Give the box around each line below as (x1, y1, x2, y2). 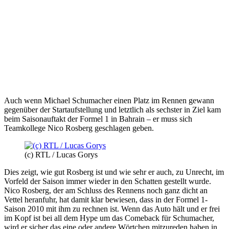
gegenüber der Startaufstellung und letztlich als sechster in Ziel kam (4, 105, 221, 114)
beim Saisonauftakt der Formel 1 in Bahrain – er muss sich (4, 114, 192, 123)
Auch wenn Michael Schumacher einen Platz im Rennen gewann (4, 96, 214, 105)
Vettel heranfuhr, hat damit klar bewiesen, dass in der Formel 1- (4, 195, 208, 204)
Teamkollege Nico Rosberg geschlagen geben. (4, 123, 154, 132)
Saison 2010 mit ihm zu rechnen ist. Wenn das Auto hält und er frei (4, 204, 220, 213)
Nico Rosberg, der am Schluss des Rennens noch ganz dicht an (4, 186, 208, 195)
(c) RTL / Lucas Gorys (25, 150, 98, 159)
